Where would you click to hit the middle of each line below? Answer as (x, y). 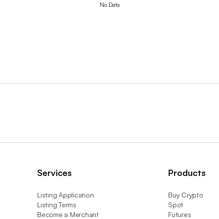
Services (55, 173)
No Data (109, 5)
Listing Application (66, 195)
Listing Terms (57, 205)
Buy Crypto (186, 195)
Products (187, 173)
